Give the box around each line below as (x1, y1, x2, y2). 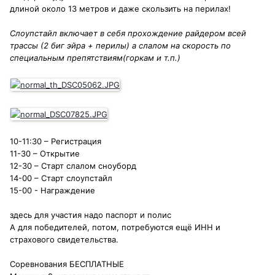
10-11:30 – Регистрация (10, 136, 101, 147)
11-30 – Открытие (10, 149, 80, 159)
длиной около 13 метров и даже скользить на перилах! (10, 4, 231, 14)
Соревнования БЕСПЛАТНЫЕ (10, 259, 124, 269)
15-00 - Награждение (10, 185, 95, 196)
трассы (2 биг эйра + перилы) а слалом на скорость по (10, 41, 231, 51)
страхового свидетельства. (10, 234, 118, 245)
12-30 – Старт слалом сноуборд (10, 161, 136, 171)
